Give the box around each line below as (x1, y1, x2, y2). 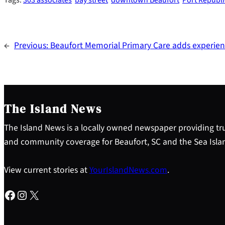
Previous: (14, 39, 50, 52)
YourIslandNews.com (89, 163, 167, 176)
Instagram (16, 185, 26, 203)
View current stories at (4, 163, 89, 176)
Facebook (4, 185, 10, 203)
